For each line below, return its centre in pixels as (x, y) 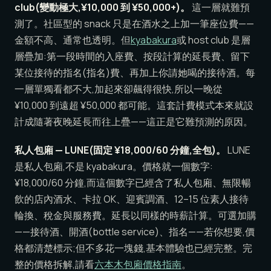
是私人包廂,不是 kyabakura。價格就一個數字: (114, 167)
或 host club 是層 (214, 40)
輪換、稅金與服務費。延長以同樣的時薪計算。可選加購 (135, 216)
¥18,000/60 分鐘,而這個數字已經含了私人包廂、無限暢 (133, 183)
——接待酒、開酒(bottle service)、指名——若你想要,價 (135, 232)
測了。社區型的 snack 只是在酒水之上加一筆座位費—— (134, 24)
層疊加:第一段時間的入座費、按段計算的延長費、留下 (132, 57)
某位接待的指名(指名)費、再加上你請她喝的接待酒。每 (135, 73)
